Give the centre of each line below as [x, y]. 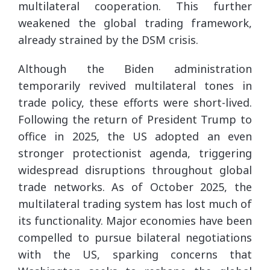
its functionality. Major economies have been [135, 220]
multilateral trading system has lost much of [135, 203]
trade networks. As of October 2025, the [135, 187]
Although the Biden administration [135, 68]
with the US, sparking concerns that [135, 254]
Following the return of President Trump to [135, 119]
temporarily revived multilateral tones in [135, 85]
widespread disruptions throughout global [135, 170]
